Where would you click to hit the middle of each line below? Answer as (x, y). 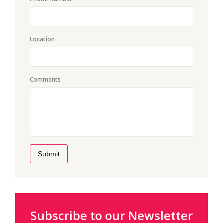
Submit (49, 154)
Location (42, 39)
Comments (45, 79)
